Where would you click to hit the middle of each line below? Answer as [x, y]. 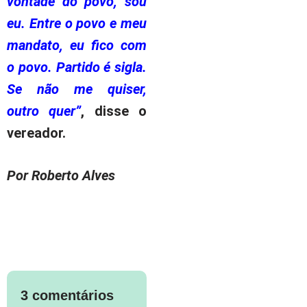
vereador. [36, 133]
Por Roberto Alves [61, 175]
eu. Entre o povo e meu [77, 23]
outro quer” [44, 111]
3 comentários [67, 296]
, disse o [114, 111]
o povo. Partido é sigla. [77, 67]
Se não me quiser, [77, 89]
